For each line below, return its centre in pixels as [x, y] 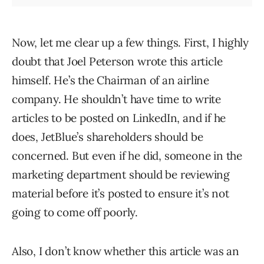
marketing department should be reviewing [121, 175]
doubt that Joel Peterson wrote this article [117, 62]
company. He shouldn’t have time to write [116, 99]
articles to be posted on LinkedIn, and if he [119, 118]
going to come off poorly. [75, 212]
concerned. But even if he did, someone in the [127, 156]
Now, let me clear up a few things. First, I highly [130, 43]
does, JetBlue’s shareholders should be [108, 137]
